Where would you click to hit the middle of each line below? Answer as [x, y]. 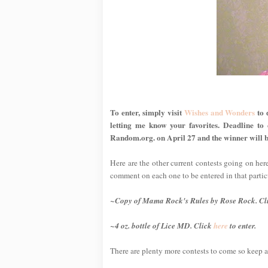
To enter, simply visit [147, 112]
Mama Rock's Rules [176, 200]
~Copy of [126, 200]
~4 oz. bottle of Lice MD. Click [162, 225]
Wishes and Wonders [220, 112]
